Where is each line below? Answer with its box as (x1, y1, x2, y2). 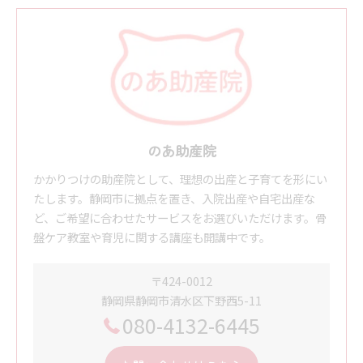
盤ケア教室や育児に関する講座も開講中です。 (33, 228, 271, 246)
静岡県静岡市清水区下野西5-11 (101, 291, 262, 309)
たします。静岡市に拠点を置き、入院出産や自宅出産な (33, 189, 315, 207)
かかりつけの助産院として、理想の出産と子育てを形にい (33, 169, 327, 187)
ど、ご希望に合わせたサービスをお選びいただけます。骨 (33, 208, 327, 226)
